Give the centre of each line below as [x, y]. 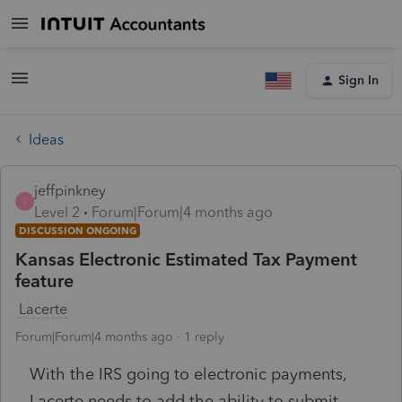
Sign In [358, 80]
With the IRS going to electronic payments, [188, 374]
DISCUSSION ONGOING [78, 230]
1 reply [204, 336]
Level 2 [57, 212]
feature [44, 280]
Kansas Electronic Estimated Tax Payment [186, 259]
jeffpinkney [70, 190]
